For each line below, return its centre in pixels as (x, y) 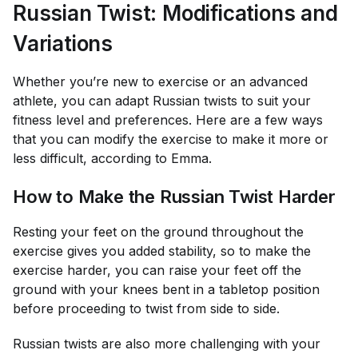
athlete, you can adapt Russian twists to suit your (162, 101)
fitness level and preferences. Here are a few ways (168, 120)
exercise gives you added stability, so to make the (162, 251)
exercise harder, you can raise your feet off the (157, 270)
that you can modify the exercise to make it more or (171, 139)
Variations (63, 44)
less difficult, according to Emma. (112, 158)
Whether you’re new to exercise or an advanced (160, 82)
